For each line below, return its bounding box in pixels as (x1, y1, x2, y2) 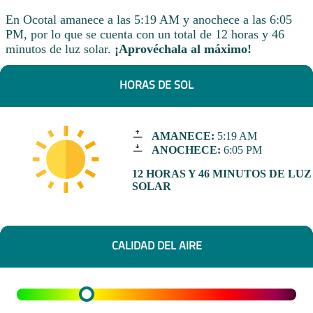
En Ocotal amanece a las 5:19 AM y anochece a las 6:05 (6, 12, 292, 27)
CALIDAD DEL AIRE (111, 237, 202, 254)
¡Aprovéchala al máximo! (115, 41, 252, 56)
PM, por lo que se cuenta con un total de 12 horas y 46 (6, 27, 284, 41)
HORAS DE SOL (119, 76, 194, 94)
